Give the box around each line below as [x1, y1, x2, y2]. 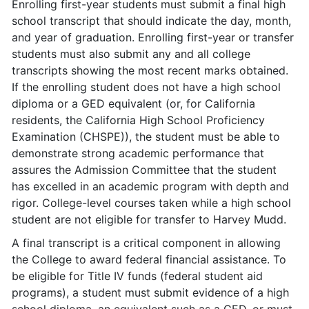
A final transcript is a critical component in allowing [12, 236, 281, 250]
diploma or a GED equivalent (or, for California [12, 97, 255, 110]
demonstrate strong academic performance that [12, 146, 264, 160]
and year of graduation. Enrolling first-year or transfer [12, 30, 294, 44]
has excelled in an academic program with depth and [12, 179, 289, 193]
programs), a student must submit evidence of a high [12, 286, 289, 299]
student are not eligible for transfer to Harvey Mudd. [12, 212, 286, 226]
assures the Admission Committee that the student [12, 163, 277, 177]
